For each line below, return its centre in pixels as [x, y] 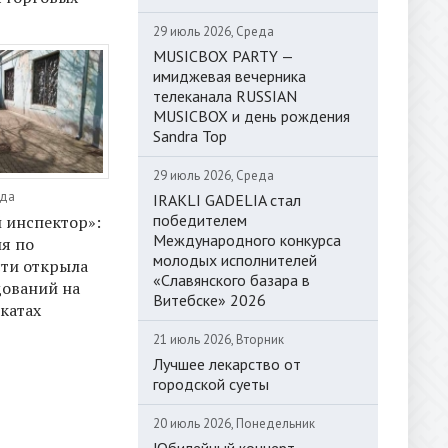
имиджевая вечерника [229, 75]
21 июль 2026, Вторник [218, 339]
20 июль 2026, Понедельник [234, 423]
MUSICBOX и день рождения [251, 115]
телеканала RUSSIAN [225, 95]
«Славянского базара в [231, 279]
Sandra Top [190, 135]
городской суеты [211, 383]
